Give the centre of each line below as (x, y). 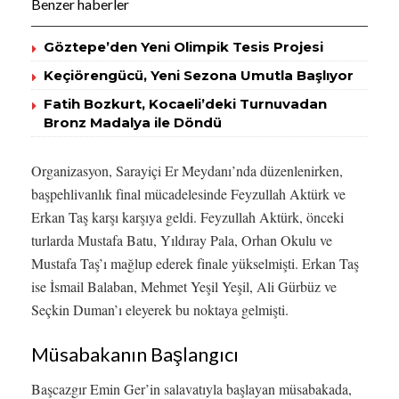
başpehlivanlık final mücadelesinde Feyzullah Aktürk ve (188, 194)
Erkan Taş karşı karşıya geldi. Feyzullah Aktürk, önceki (187, 217)
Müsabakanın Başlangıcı (135, 355)
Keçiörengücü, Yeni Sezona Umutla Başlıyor (199, 76)
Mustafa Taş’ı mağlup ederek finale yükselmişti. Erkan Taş (195, 264)
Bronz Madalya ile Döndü (133, 123)
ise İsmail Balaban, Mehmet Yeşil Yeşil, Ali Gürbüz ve (184, 287)
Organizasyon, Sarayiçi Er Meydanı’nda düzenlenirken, (187, 171)
